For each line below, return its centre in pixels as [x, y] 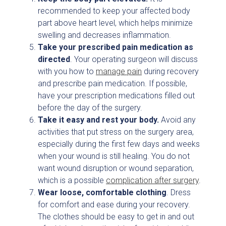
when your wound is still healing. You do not [114, 156]
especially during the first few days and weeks [119, 144]
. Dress [179, 192]
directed [54, 59]
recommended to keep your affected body [114, 11]
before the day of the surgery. [90, 108]
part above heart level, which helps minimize [115, 23]
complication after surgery [152, 180]
